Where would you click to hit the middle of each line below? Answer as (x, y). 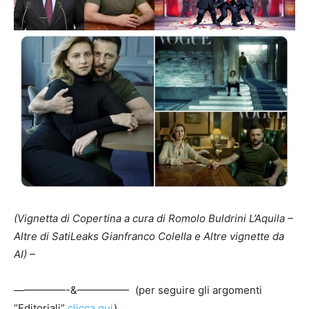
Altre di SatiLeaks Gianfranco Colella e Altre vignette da (149, 236)
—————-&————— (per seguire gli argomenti (138, 290)
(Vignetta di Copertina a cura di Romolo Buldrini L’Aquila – (153, 218)
